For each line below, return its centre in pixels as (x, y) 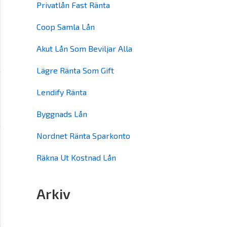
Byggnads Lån (62, 114)
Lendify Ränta (62, 92)
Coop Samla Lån (66, 27)
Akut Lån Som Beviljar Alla (84, 48)
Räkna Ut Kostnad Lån (76, 157)
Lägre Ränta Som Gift (75, 70)
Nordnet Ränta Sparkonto (83, 136)
